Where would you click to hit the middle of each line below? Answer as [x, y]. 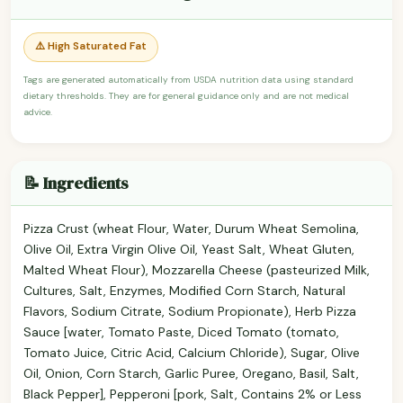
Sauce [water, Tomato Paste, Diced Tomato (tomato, [181, 331]
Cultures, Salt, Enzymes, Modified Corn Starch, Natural [184, 290]
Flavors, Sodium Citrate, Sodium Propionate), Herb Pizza [190, 311]
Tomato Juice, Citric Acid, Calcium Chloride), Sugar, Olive [192, 352]
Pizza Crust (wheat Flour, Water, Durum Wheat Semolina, [191, 228]
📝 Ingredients [76, 183]
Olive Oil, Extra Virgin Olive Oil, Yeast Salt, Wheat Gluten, [189, 249]
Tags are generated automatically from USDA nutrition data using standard [188, 79]
